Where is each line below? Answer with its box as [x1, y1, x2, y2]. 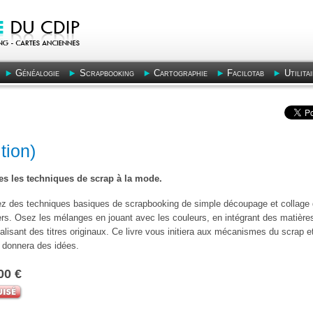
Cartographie [154, 68, 208, 78]
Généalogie [15, 68, 60, 78]
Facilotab [227, 68, 265, 78]
